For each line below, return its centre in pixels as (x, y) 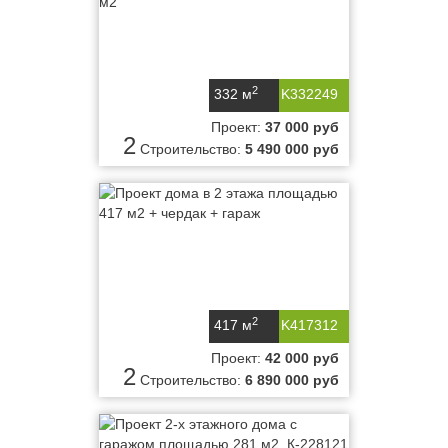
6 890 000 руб (292, 380)
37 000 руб (302, 127)
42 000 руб (302, 358)
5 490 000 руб (292, 149)
